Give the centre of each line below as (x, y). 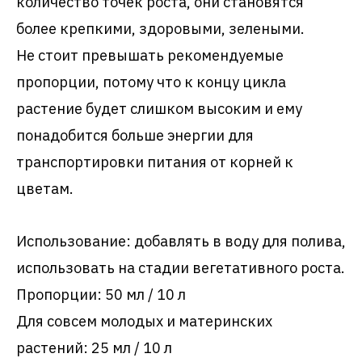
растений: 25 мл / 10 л (94, 347)
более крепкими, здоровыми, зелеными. (160, 28)
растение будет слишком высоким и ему (159, 108)
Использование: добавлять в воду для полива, (181, 240)
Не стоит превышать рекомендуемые (150, 55)
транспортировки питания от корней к (155, 161)
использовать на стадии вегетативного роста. (181, 267)
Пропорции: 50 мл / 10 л (101, 294)
